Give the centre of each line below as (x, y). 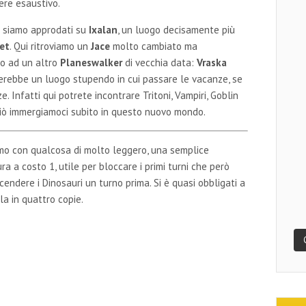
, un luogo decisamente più (177, 29)
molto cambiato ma (154, 46)
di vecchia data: (160, 62)
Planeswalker (92, 62)
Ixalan (102, 29)
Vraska (212, 62)
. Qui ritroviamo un (51, 46)
